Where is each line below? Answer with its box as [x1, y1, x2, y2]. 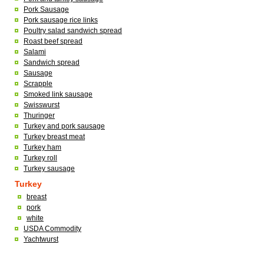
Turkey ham [24, 143, 61, 151]
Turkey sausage [24, 164, 75, 173]
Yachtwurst [24, 235, 58, 243]
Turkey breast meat [24, 133, 85, 141]
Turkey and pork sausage [24, 122, 105, 130]
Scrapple [24, 80, 52, 88]
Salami [24, 48, 46, 56]
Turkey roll [24, 154, 57, 162]
